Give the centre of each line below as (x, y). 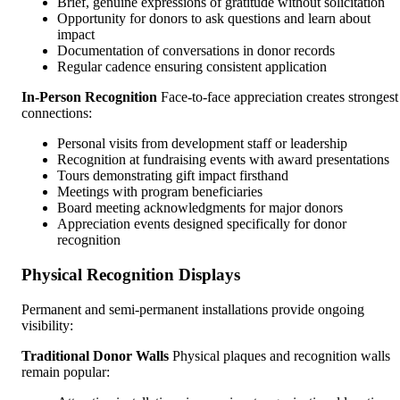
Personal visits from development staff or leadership (202, 144)
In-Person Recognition (89, 97)
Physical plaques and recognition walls (279, 355)
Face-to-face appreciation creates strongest (278, 97)
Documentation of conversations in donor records (196, 51)
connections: (57, 113)
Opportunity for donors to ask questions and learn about (214, 19)
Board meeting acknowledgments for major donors (200, 208)
